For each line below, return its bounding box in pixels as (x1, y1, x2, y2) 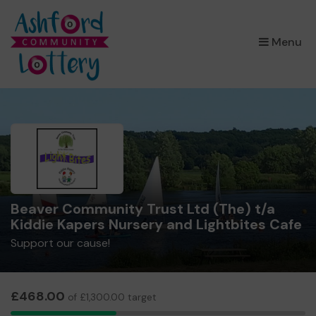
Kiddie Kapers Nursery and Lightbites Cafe (11, 215, 302, 233)
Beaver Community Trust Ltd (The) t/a (11, 200, 275, 218)
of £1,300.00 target (65, 291, 157, 303)
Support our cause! (11, 236, 110, 250)
